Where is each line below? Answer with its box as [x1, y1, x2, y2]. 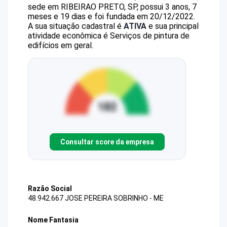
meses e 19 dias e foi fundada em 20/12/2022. [28, 12, 195, 21]
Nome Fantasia [28, 216, 79, 224]
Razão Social [28, 184, 72, 193]
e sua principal [146, 21, 199, 31]
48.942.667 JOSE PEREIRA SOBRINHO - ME [28, 194, 164, 203]
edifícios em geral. [28, 41, 93, 50]
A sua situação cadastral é [28, 21, 124, 31]
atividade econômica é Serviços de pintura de [28, 31, 190, 41]
